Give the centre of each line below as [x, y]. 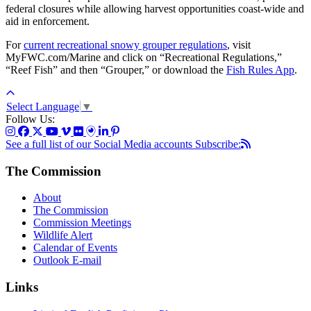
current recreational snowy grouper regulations [125, 44]
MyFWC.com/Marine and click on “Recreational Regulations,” [144, 57]
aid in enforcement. [48, 21]
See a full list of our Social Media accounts [100, 144]
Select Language [43, 106]
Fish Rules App [260, 69]
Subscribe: [218, 144]
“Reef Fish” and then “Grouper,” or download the [116, 69]
